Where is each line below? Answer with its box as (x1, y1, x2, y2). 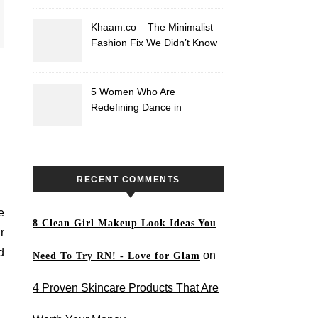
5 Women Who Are (91, 86, 175, 97)
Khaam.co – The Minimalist (91, 21, 213, 33)
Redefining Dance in (91, 102, 182, 113)
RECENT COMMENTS (77, 175, 180, 185)
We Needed (91, 53, 144, 64)
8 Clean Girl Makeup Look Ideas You (33, 218, 216, 229)
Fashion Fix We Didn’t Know (91, 37, 217, 48)
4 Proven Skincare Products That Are (33, 282, 219, 294)
